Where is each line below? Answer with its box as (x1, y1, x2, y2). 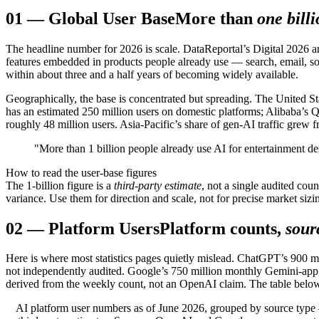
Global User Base (48, 9, 175, 28)
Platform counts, (159, 219, 281, 238)
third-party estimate (114, 179, 202, 192)
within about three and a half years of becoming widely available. (6, 68, 298, 80)
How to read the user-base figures (6, 166, 157, 179)
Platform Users (48, 219, 159, 238)
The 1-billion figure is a (6, 179, 111, 192)
